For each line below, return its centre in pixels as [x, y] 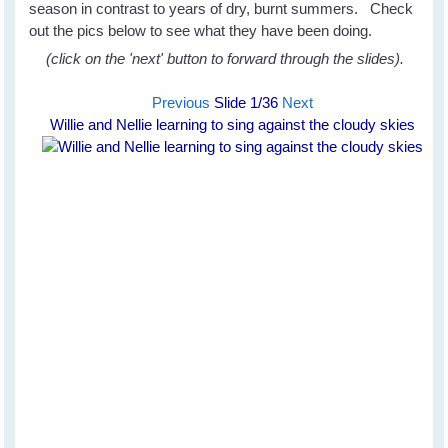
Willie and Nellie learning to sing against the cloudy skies [232, 124]
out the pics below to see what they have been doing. [201, 30]
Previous [180, 102]
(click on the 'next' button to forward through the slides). [225, 58]
